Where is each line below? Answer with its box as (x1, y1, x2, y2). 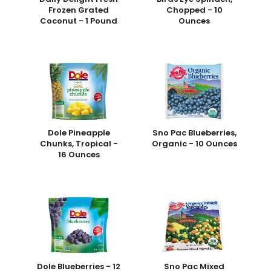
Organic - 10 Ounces (151, 137, 237, 149)
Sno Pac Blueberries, (152, 126, 237, 139)
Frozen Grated (48, 4, 109, 16)
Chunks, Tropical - (39, 137, 118, 149)
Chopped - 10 (166, 4, 223, 16)
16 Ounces (57, 148, 100, 160)
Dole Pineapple (47, 126, 110, 139)
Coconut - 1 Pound (40, 15, 118, 27)
